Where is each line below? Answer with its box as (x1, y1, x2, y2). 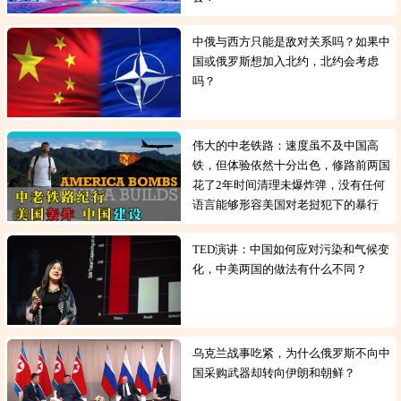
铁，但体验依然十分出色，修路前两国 (192, 158, 391, 172)
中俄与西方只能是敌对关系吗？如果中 (192, 35, 391, 48)
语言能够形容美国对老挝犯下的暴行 (192, 198, 385, 211)
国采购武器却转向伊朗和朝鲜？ (192, 366, 362, 380)
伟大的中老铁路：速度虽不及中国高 (192, 139, 380, 152)
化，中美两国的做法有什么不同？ (192, 262, 373, 276)
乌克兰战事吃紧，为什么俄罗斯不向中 (192, 346, 391, 360)
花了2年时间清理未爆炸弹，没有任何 (192, 178, 386, 192)
